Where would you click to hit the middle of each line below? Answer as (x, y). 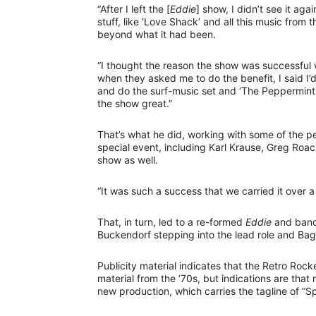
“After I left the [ (134, 8)
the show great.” (135, 103)
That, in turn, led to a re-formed (171, 221)
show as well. (128, 159)
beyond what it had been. (157, 34)
